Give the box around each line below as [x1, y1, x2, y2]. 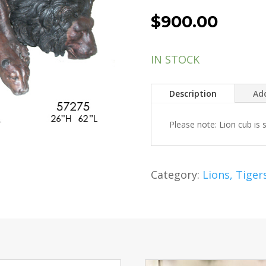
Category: [150, 167, 202, 182]
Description [169, 88, 217, 100]
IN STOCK [150, 52, 199, 66]
